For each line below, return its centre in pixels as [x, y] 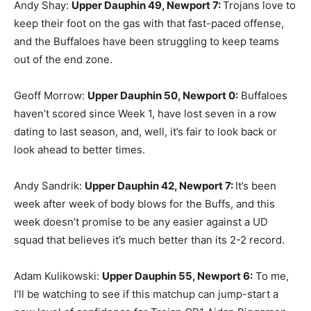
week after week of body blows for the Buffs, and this [144, 204]
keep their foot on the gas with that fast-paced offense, [149, 24]
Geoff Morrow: [51, 96]
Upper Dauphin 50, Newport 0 [161, 96]
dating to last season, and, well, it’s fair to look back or [145, 132]
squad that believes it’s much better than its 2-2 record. [149, 240]
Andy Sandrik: [49, 186]
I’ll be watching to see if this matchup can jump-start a [146, 294]
